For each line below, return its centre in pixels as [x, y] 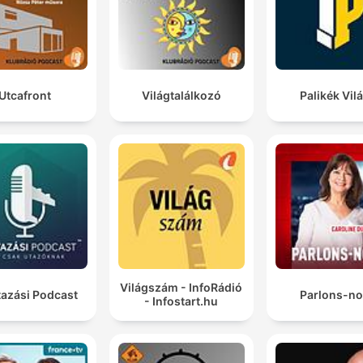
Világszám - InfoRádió [181, 288]
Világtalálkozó [181, 95]
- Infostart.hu [181, 301]
